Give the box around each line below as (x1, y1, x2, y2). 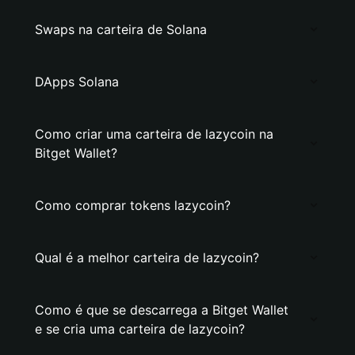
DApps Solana (35, 74, 119, 90)
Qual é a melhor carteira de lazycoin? (35, 250, 259, 265)
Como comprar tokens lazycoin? (35, 197, 231, 213)
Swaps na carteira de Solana (35, 21, 207, 37)
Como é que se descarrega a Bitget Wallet (35, 302, 288, 318)
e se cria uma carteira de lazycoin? (35, 321, 245, 337)
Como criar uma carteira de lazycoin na (35, 126, 273, 142)
